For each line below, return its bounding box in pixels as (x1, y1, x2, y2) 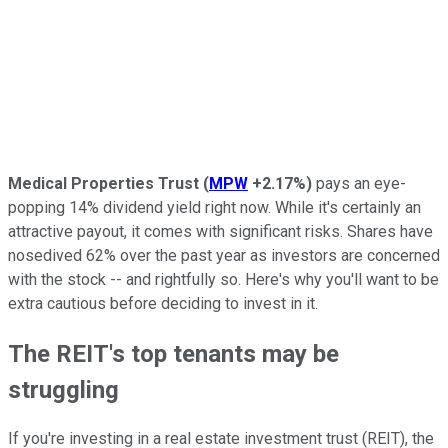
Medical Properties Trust (8, 173, 203, 193)
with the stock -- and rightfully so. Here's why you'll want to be (8, 269, 439, 289)
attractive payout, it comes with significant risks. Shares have (8, 221, 433, 241)
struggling (8, 375, 119, 404)
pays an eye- (312, 173, 406, 193)
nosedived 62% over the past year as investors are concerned (8, 245, 440, 265)
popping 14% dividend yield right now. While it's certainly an (8, 197, 421, 217)
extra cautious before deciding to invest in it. (8, 293, 318, 313)
